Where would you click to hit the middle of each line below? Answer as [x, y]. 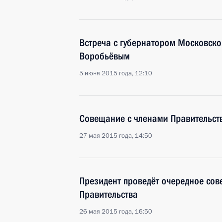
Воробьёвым [105, 56]
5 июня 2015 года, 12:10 [116, 73]
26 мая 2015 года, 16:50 [116, 212]
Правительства [109, 194]
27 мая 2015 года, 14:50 [116, 136]
